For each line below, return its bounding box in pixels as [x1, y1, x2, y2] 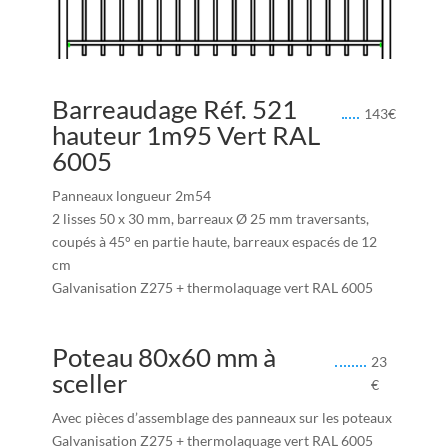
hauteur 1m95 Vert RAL [51, 119, 320, 152]
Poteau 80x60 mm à [51, 340, 276, 373]
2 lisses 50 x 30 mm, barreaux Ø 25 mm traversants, [51, 210, 369, 228]
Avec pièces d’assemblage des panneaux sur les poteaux [51, 408, 392, 426]
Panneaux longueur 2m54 [51, 187, 211, 205]
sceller [51, 366, 127, 399]
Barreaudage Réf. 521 [51, 93, 297, 126]
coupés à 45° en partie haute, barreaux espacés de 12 [51, 233, 377, 251]
